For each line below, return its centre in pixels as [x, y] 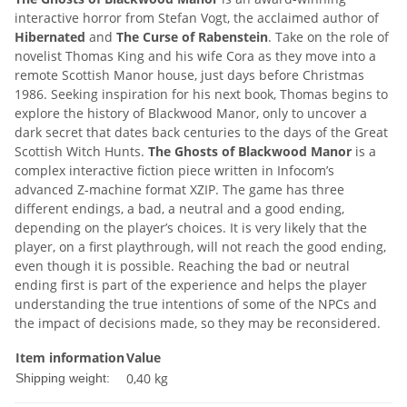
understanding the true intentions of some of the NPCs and [196, 304]
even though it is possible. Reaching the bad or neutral [182, 266]
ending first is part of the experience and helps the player [191, 285]
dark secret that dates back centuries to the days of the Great [201, 133]
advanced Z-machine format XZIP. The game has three [179, 190]
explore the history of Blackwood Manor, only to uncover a [191, 114]
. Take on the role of [328, 37]
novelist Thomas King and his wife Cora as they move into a [195, 56]
